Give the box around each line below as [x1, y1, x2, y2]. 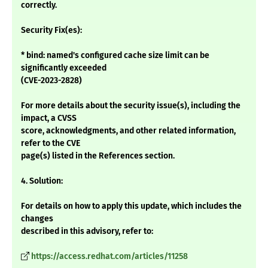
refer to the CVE [21, 138, 80, 149]
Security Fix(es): [21, 25, 82, 36]
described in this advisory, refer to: [21, 226, 153, 237]
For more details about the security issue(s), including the [21, 100, 240, 111]
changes [21, 214, 53, 224]
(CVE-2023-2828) [21, 75, 82, 86]
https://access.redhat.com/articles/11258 [31, 251, 188, 262]
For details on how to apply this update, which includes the [21, 201, 242, 212]
